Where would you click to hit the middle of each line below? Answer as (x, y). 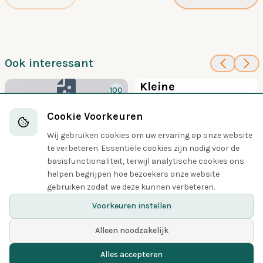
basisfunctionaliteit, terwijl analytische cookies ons (146, 161)
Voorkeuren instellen (131, 206)
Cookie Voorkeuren (95, 116)
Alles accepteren (131, 254)
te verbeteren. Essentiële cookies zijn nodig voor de (143, 148)
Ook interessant (49, 63)
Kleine (157, 87)
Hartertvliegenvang (65, 110)
